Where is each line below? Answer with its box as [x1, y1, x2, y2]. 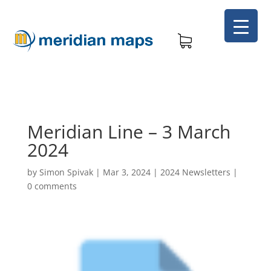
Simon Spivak [39, 166, 93, 178]
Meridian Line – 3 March [27, 119, 230, 144]
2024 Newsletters [160, 166, 230, 178]
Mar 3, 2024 [102, 166, 151, 178]
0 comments [27, 180, 77, 192]
